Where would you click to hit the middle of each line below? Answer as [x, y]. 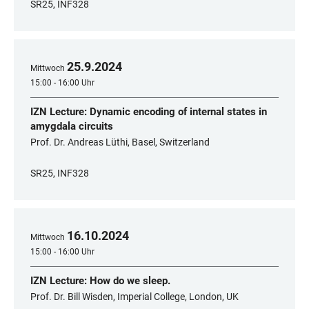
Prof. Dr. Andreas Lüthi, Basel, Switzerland [120, 142]
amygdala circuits [72, 126]
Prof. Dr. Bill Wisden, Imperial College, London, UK [134, 297]
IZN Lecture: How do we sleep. [100, 281]
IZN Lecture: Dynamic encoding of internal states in [149, 112]
